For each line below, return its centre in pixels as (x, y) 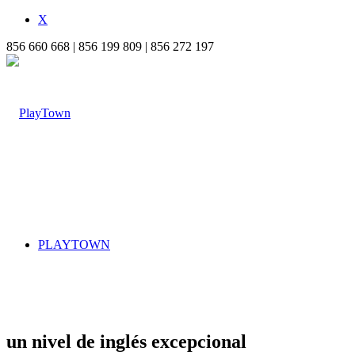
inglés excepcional (171, 341)
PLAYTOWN (74, 244)
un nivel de (51, 341)
